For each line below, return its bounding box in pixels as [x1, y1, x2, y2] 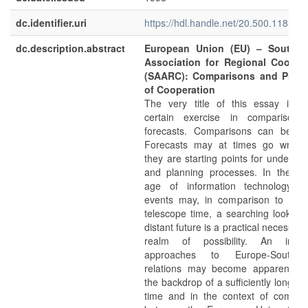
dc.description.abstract [16, 41, 125, 55]
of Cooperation [144, 82, 215, 96]
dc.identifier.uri [16, 16, 87, 30]
